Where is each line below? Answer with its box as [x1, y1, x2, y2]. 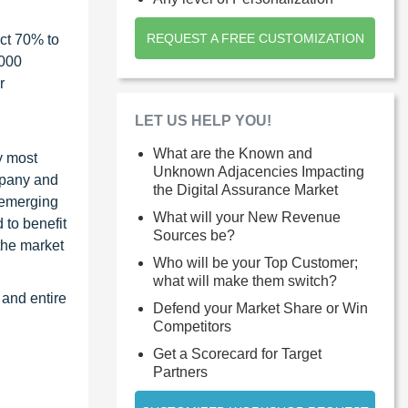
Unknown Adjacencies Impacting [153, 163, 364, 179]
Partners [153, 363, 208, 380]
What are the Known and [153, 145, 312, 161]
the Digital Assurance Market [153, 181, 338, 198]
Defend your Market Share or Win [153, 300, 368, 316]
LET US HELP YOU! [135, 112, 271, 128]
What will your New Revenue [153, 209, 341, 225]
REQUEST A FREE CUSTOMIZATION [146, 30, 364, 46]
